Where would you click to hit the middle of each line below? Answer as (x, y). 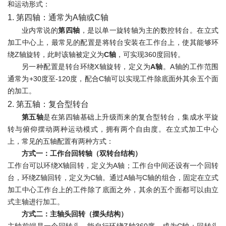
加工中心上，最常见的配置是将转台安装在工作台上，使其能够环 (113, 42)
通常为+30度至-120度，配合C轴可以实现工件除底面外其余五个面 (113, 79)
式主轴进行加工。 (36, 202)
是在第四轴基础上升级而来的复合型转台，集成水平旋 (131, 117)
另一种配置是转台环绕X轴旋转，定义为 (86, 67)
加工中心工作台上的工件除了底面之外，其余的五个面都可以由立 (113, 190)
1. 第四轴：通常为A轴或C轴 (58, 17)
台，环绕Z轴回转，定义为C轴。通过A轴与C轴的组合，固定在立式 (113, 178)
